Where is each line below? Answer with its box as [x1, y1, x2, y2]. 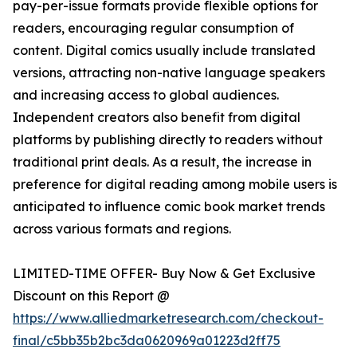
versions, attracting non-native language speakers [13, 65, 325, 81]
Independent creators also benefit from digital [13, 109, 300, 126]
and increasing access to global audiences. [13, 87, 279, 104]
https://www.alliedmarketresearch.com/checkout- [13, 310, 324, 327]
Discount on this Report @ [13, 288, 170, 304]
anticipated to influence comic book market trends [13, 198, 325, 215]
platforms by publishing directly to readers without [13, 131, 323, 148]
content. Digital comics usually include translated [13, 42, 316, 59]
